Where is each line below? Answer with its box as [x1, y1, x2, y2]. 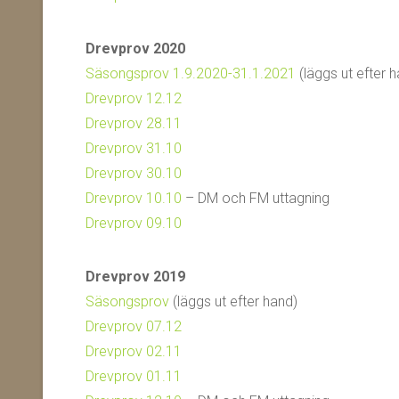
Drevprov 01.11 [85, 368, 182, 385]
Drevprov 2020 [85, 40, 185, 57]
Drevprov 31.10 [85, 140, 182, 157]
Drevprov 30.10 [85, 165, 182, 182]
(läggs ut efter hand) [169, 293, 297, 310]
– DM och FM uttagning [182, 190, 330, 207]
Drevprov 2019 [85, 268, 185, 285]
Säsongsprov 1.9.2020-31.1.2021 [85, 65, 296, 82]
